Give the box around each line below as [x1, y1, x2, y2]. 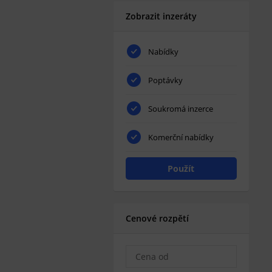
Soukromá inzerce [148, 103, 213, 114]
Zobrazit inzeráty [126, 10, 197, 22]
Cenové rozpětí [126, 212, 189, 224]
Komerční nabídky [148, 132, 214, 143]
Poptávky [148, 75, 183, 86]
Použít [168, 163, 195, 174]
